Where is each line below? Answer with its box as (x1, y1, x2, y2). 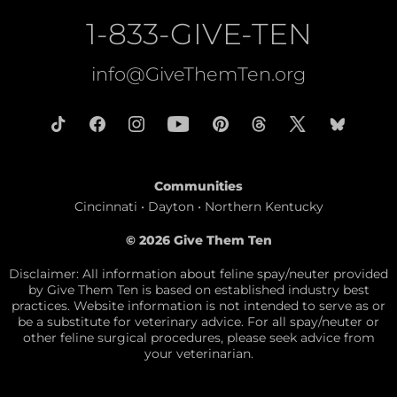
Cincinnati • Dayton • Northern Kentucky (74, 198, 323, 214)
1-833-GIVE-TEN (85, 15, 312, 51)
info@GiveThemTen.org (91, 62, 306, 85)
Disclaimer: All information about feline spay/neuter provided (9, 265, 388, 282)
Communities (154, 177, 243, 194)
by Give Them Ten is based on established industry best (27, 281, 370, 298)
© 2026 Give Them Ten (125, 231, 272, 248)
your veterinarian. (144, 345, 253, 362)
